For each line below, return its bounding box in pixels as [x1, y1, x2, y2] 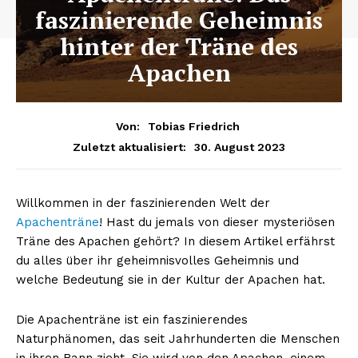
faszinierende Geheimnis [35, 4, 323, 36]
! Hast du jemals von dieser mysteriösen [99, 214, 335, 229]
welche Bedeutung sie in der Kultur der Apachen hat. [16, 272, 325, 287]
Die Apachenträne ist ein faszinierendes [16, 312, 248, 327]
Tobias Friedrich [148, 119, 240, 133]
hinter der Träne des [60, 30, 298, 62]
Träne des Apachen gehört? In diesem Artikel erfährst [16, 233, 335, 249]
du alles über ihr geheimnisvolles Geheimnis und [16, 253, 299, 268]
